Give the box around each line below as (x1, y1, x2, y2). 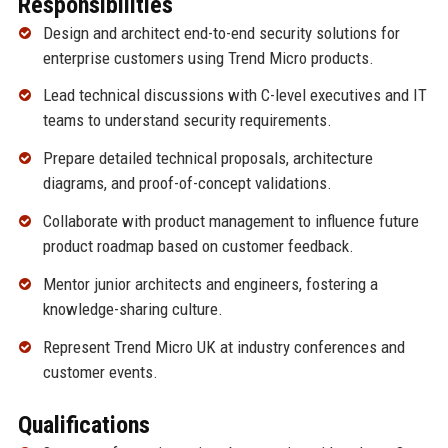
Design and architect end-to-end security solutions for (42, 22, 400, 43)
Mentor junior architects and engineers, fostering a (42, 273, 378, 294)
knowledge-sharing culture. (42, 298, 223, 319)
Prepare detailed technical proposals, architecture (42, 148, 373, 169)
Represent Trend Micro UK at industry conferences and (42, 336, 405, 357)
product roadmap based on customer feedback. (42, 236, 354, 257)
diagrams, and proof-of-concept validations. (42, 173, 332, 194)
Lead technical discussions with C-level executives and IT (42, 85, 427, 106)
